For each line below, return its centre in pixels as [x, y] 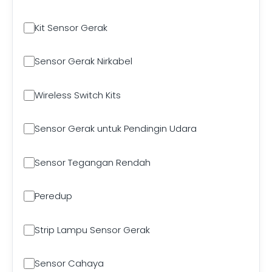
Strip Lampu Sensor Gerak [92, 229]
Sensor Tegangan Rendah [93, 162]
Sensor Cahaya [69, 263]
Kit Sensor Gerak [71, 27]
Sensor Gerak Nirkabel [83, 61]
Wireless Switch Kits [78, 95]
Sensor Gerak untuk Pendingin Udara [116, 128]
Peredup [53, 196]
